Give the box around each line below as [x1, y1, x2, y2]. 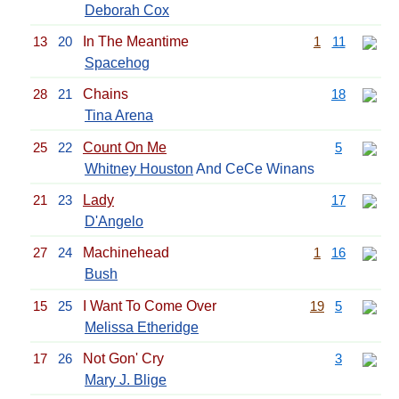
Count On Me [83, 139, 167, 155]
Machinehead [83, 245, 169, 261]
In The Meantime [83, 33, 189, 49]
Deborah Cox [85, 2, 169, 18]
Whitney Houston [85, 160, 193, 176]
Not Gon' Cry [83, 351, 164, 367]
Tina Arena [85, 108, 153, 124]
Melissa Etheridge [85, 319, 199, 335]
